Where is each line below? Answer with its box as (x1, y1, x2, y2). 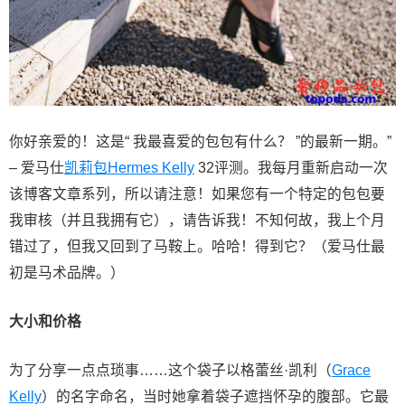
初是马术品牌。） (9, 264, 125, 280)
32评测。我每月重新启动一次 (194, 159, 388, 175)
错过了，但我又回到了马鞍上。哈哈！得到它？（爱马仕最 (9, 238, 385, 254)
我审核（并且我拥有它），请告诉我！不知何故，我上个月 (9, 212, 385, 228)
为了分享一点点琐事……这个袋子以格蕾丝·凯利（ (9, 362, 332, 378)
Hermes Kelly (108, 159, 194, 175)
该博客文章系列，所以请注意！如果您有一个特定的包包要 (9, 185, 385, 202)
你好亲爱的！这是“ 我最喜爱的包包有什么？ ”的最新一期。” (9, 133, 391, 149)
